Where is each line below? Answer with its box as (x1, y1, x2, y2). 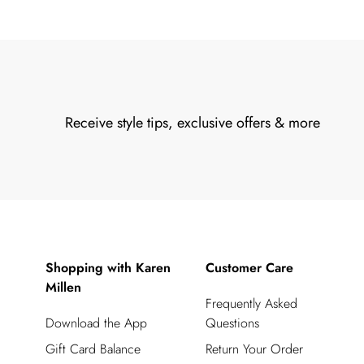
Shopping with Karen (45, 258, 171, 277)
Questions (205, 313, 259, 332)
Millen (45, 277, 81, 297)
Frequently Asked (205, 293, 297, 313)
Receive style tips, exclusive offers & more (65, 111, 320, 133)
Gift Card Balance (45, 339, 141, 358)
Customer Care (205, 258, 293, 277)
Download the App (45, 313, 147, 332)
